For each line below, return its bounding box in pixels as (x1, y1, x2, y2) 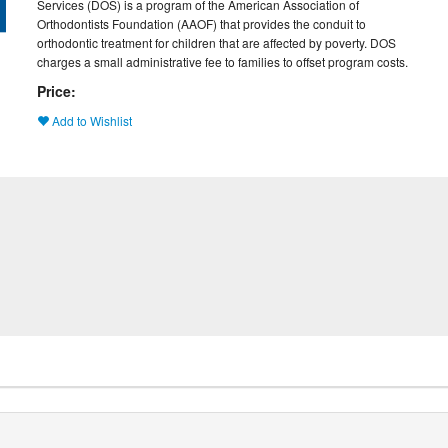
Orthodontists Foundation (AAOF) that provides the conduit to (36, 15, 366, 32)
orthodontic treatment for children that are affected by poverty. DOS (36, 34, 396, 51)
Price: (36, 81, 76, 101)
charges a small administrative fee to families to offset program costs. (36, 53, 408, 70)
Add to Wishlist (48, 112, 132, 129)
